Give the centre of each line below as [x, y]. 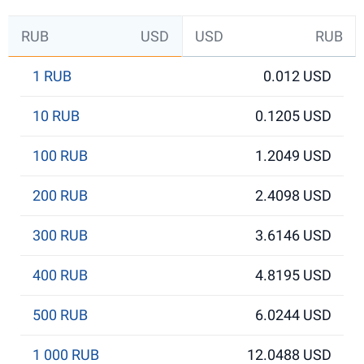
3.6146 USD [293, 235]
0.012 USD [297, 76]
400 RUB [60, 275]
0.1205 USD [293, 116]
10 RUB [56, 116]
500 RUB [60, 315]
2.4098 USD [293, 195]
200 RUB [60, 195]
